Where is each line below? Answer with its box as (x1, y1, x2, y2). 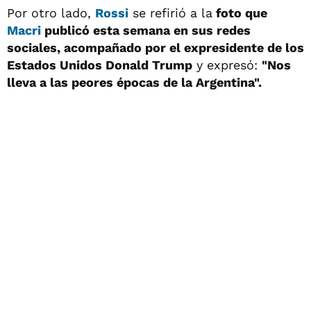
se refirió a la (128, 5, 212, 20)
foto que (212, 5, 267, 20)
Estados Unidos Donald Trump (7, 57, 192, 72)
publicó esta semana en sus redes (41, 22, 251, 37)
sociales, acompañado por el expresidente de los (7, 40, 304, 55)
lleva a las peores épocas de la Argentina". (7, 74, 262, 90)
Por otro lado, (7, 5, 95, 20)
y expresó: (192, 57, 262, 72)
